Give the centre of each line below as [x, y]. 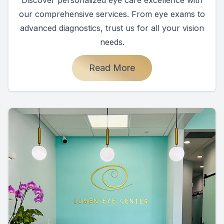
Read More [112, 67]
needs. [112, 42]
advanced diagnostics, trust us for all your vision [112, 28]
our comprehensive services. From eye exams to [112, 14]
